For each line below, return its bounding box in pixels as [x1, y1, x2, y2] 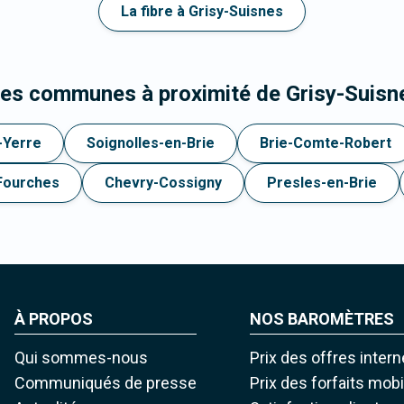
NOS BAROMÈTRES [250, 309, 395, 329]
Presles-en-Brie [267, 174, 377, 192]
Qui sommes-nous [14, 348, 148, 368]
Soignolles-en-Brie [87, 134, 215, 152]
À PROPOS [14, 309, 93, 329]
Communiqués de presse [14, 373, 197, 393]
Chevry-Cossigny [105, 174, 222, 192]
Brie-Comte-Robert [260, 134, 391, 152]
